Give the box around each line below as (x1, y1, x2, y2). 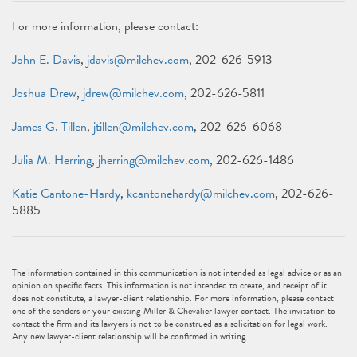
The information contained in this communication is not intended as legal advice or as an (12, 265, 342, 280)
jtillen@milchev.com (93, 117, 194, 136)
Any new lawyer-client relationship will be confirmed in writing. (12, 329, 249, 343)
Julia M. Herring (12, 151, 92, 170)
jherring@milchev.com (98, 151, 210, 170)
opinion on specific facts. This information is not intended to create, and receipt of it (12, 278, 327, 292)
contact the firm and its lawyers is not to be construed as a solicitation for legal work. (12, 316, 328, 331)
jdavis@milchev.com (87, 50, 189, 69)
